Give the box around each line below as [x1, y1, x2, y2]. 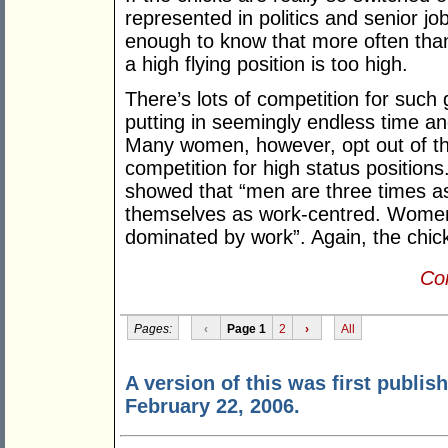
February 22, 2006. [125, 395, 300, 418]
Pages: [133, 321, 172, 336]
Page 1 [226, 321, 266, 336]
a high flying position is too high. [125, 53, 408, 76]
